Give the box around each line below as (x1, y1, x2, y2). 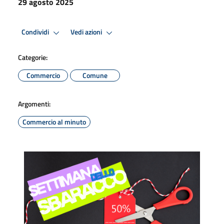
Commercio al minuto (22, 116, 86, 127)
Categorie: (18, 51, 47, 62)
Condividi (21, 26, 50, 38)
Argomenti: (18, 98, 50, 109)
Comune (82, 69, 107, 80)
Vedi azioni (70, 26, 103, 38)
